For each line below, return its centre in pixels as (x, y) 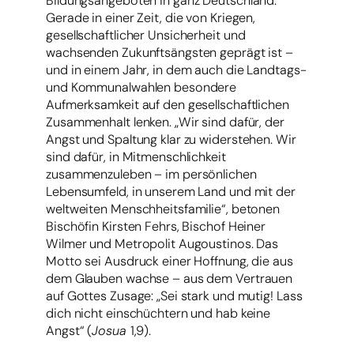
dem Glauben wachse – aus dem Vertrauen (169, 278)
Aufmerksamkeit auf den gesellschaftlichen (168, 104)
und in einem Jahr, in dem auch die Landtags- (176, 70)
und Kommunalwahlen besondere (141, 87)
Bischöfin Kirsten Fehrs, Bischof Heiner (156, 226)
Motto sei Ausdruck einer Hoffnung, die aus (169, 261)
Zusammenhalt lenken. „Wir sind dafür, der (165, 122)
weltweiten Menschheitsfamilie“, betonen (163, 209)
